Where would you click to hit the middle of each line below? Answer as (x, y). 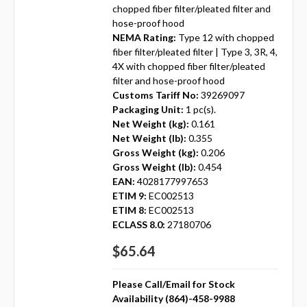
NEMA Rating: (144, 38)
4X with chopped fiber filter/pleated (188, 66)
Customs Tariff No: (155, 95)
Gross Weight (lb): (154, 167)
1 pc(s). (200, 110)
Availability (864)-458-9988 (173, 299)
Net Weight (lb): (149, 138)
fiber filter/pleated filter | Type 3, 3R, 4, (195, 52)
